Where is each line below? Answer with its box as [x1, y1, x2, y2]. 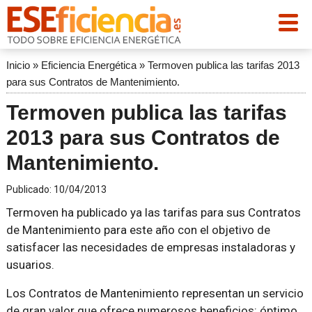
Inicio [6, 59, 30, 71]
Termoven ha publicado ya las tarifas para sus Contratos [6, 205, 301, 219]
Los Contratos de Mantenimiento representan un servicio [6, 286, 304, 300]
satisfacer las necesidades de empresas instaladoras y [6, 240, 295, 254]
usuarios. [6, 258, 54, 272]
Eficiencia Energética [40, 59, 136, 71]
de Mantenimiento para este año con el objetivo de [6, 223, 270, 237]
